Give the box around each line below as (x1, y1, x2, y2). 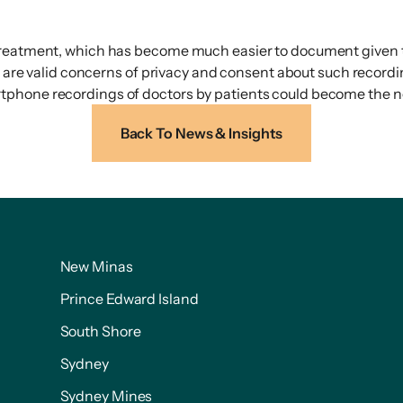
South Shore (59, 322, 141, 340)
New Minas (59, 257, 133, 275)
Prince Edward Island (59, 290, 199, 308)
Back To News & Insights (120, 124, 283, 142)
